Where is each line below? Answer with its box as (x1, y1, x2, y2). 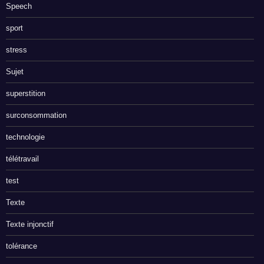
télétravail (6, 154, 39, 164)
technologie (6, 133, 45, 142)
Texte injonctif (6, 220, 54, 229)
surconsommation (6, 111, 67, 120)
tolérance (6, 242, 37, 251)
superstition (6, 89, 45, 98)
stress (6, 45, 27, 55)
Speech (6, 2, 32, 11)
